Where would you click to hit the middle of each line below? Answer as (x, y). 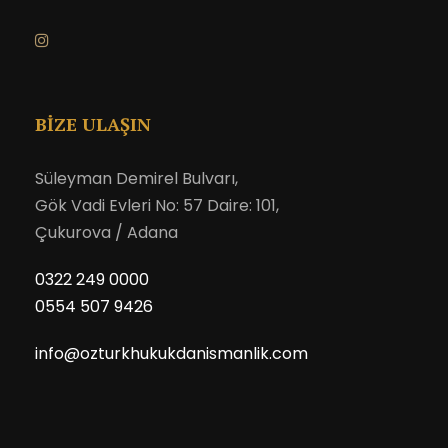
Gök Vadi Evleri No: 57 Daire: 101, (157, 206)
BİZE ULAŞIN (93, 124)
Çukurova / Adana (106, 233)
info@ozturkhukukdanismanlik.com (171, 354)
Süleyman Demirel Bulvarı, (136, 179)
